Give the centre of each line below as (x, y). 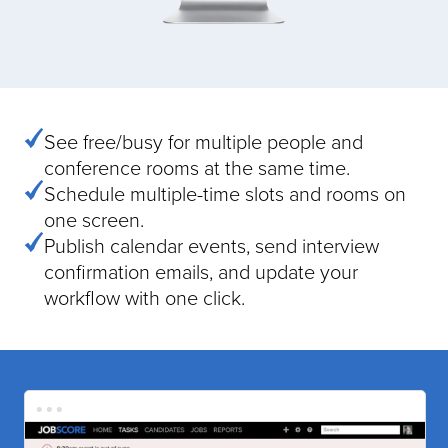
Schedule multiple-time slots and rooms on (225, 192)
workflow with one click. (144, 296)
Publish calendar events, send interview (211, 244)
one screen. (94, 218)
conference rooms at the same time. (197, 166)
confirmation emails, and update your (201, 270)
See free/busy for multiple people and (203, 140)
